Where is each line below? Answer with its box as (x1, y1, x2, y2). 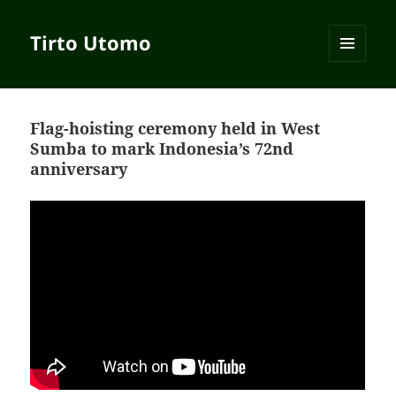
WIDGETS (329, 91, 379, 107)
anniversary (30, 158, 128, 180)
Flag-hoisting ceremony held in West (30, 118, 321, 140)
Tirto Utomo (30, 29, 152, 57)
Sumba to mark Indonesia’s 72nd (30, 138, 294, 160)
